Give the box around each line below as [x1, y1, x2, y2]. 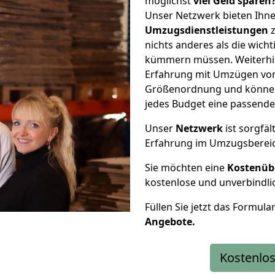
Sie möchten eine [145, 161, 227, 174]
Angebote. [145, 215, 195, 228]
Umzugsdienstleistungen [145, 23, 268, 37]
